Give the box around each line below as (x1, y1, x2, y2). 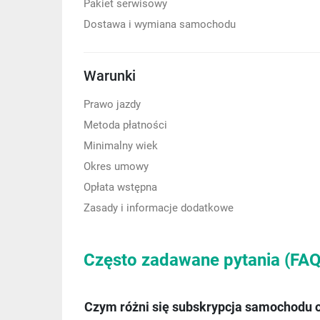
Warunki (84, 67, 136, 84)
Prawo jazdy (84, 98, 141, 111)
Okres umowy (84, 160, 149, 173)
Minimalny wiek (84, 139, 158, 152)
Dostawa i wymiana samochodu (84, 18, 236, 31)
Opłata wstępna (84, 181, 157, 194)
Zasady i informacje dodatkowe (84, 201, 234, 214)
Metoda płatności (84, 119, 167, 131)
